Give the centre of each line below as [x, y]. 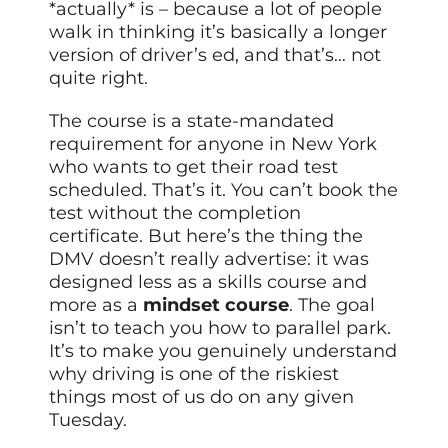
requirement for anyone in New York [213, 144]
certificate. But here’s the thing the [206, 236]
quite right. [99, 78]
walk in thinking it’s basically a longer [218, 32]
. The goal [332, 305]
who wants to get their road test [194, 167]
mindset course [216, 305]
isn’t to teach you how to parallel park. [220, 328]
